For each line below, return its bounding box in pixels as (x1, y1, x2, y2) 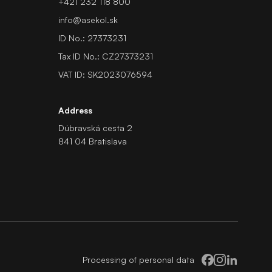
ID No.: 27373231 (58, 33, 126, 43)
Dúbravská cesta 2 (58, 123, 132, 133)
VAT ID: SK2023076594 (58, 69, 152, 80)
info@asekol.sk (58, 15, 118, 25)
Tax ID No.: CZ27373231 (58, 51, 153, 61)
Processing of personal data (83, 254, 194, 265)
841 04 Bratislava (58, 136, 127, 146)
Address (58, 105, 92, 115)
